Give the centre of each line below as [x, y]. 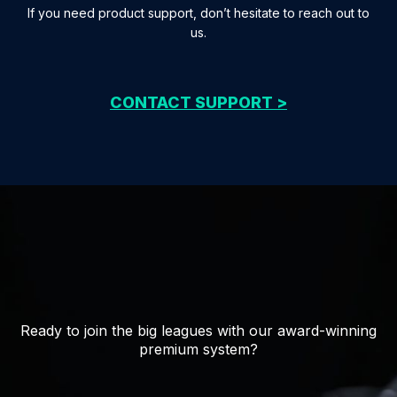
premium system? [198, 350]
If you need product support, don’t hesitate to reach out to [198, 12]
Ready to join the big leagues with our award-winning [198, 331]
